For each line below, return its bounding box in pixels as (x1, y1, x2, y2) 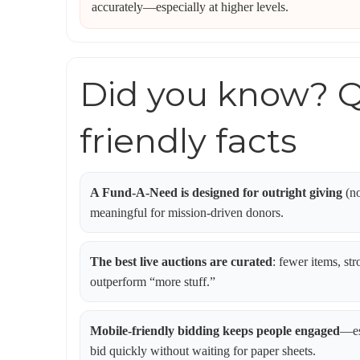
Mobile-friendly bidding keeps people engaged (90, 324, 340, 337)
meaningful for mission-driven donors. (90, 206, 284, 219)
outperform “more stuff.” (90, 275, 215, 288)
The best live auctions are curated (90, 255, 272, 268)
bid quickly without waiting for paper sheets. (90, 344, 316, 358)
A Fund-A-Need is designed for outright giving (90, 186, 342, 199)
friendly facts (80, 120, 297, 162)
